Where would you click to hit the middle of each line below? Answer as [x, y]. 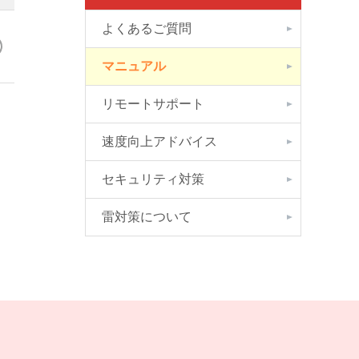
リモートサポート [153, 103]
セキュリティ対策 [153, 179]
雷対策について [147, 216]
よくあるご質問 [147, 28]
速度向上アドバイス [159, 141]
